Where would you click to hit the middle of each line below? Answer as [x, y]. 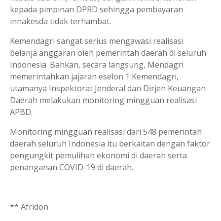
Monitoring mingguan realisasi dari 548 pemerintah [106, 132]
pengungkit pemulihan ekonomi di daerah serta [98, 155]
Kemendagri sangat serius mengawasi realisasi [97, 41]
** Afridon [29, 207]
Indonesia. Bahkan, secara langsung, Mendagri [97, 65]
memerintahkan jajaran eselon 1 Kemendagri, [94, 76]
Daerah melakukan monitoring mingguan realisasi [103, 100]
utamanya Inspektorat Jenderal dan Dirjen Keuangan [108, 88]
